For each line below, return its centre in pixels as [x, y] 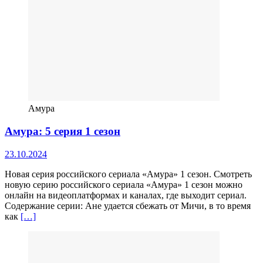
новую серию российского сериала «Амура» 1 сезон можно [124, 184]
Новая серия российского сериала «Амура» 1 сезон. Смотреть [128, 174]
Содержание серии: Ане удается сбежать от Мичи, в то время [128, 205]
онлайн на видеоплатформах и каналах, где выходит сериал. [126, 195]
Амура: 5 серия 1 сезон [63, 131]
